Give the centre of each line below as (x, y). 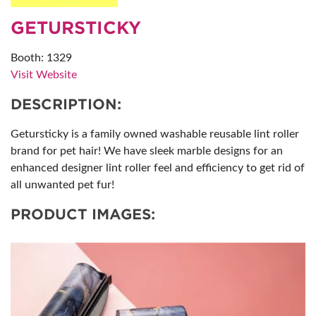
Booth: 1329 (41, 58)
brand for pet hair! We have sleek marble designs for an (147, 151)
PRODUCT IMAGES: (83, 214)
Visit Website (44, 75)
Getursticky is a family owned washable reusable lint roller (155, 134)
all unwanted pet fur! (62, 185)
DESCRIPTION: (66, 104)
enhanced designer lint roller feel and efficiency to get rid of (158, 168)
